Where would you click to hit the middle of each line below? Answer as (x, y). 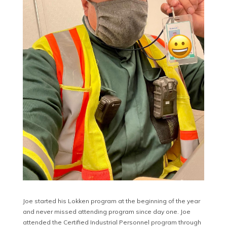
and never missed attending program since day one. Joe (106, 211)
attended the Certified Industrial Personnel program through (112, 222)
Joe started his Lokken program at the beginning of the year (111, 201)
